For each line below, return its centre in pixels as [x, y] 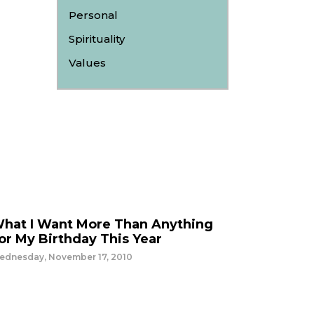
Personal [93, 15]
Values [87, 63]
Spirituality [97, 39]
